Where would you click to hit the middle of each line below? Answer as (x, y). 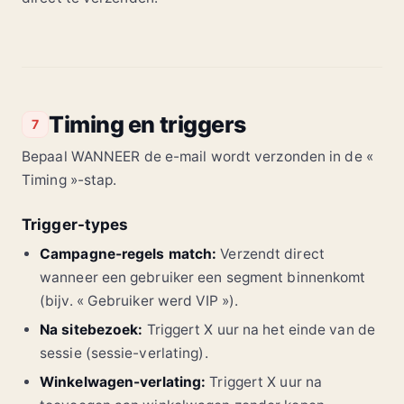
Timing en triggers (147, 124)
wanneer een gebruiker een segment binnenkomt (203, 277)
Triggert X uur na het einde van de (259, 329)
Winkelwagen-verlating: (123, 381)
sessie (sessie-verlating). (124, 353)
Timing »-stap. (69, 179)
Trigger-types (75, 224)
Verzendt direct (271, 253)
